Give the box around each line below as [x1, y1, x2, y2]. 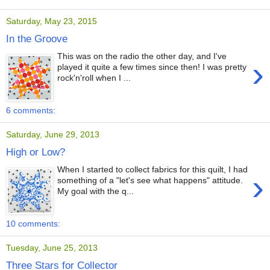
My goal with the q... [57, 186, 134, 196]
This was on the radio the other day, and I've [57, 51, 227, 61]
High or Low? [6, 146, 65, 159]
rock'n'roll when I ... [57, 73, 131, 83]
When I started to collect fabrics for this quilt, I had [57, 165, 248, 175]
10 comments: [6, 218, 60, 228]
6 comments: [6, 105, 55, 115]
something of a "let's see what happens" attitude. [57, 175, 243, 186]
